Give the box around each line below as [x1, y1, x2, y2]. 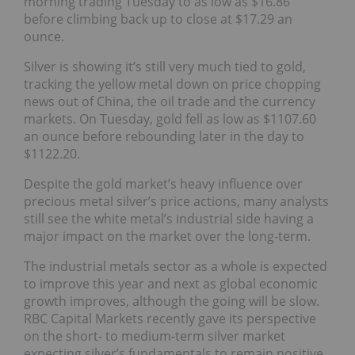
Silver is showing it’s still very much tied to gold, [24, 58, 306, 76]
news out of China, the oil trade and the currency [24, 93, 315, 111]
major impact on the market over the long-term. [24, 227, 311, 246]
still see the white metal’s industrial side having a [24, 210, 314, 228]
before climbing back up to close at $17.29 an [24, 10, 292, 29]
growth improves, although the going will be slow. [24, 292, 323, 311]
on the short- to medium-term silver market [24, 327, 285, 345]
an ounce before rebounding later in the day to [24, 128, 304, 146]
